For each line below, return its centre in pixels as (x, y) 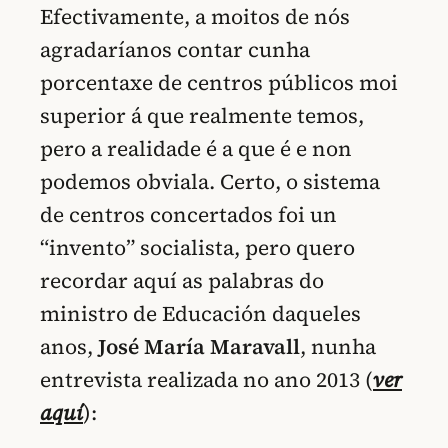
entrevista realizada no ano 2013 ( (206, 379)
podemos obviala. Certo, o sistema (210, 181)
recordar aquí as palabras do (182, 280)
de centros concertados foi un (188, 214)
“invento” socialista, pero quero (197, 247)
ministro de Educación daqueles (200, 313)
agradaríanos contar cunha (175, 49)
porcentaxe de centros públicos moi (219, 82)
